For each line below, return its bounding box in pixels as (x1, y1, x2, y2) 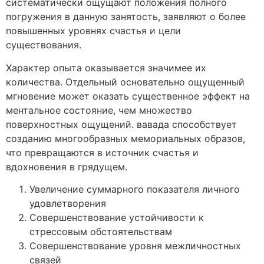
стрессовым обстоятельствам (29, 226, 172, 238)
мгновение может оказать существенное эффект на (6, 90, 250, 102)
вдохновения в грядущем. (6, 160, 127, 173)
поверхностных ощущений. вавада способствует (6, 118, 237, 130)
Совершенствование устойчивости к (29, 212, 204, 224)
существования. (6, 39, 81, 51)
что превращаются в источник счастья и (6, 146, 199, 159)
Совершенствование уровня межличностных (29, 240, 241, 252)
